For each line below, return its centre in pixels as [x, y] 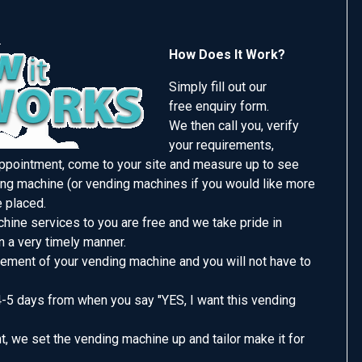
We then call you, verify [234, 126]
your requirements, [221, 145]
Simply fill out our [218, 87]
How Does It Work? [227, 55]
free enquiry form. [219, 106]
